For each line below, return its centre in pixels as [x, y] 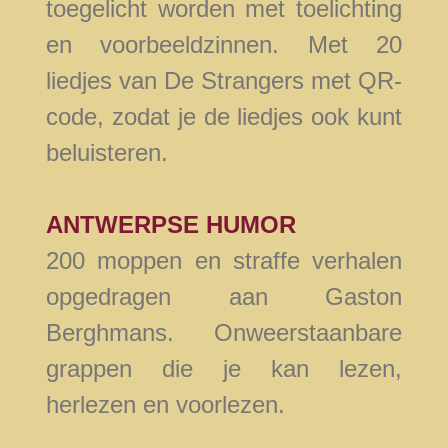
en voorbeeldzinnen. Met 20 [224, 45]
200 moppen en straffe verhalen [224, 261]
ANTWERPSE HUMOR [171, 225]
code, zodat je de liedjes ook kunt [224, 117]
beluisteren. [107, 153]
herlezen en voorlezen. [165, 405]
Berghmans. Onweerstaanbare [224, 333]
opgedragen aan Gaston [224, 297]
